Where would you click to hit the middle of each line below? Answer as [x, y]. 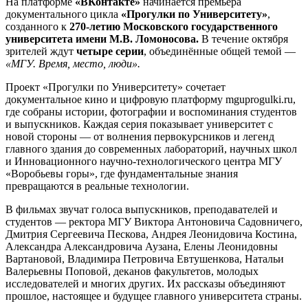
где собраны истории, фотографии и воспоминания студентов [151, 111]
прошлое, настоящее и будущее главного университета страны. [154, 296]
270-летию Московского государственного [174, 26]
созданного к [37, 26]
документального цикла [63, 14]
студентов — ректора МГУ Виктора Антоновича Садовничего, [154, 221]
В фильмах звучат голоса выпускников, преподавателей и [142, 209]
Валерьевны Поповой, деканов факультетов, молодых [132, 271]
